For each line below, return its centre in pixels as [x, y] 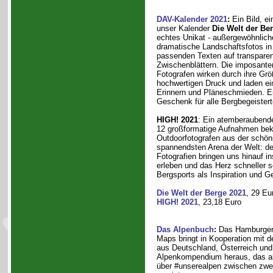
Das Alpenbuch [185, 229]
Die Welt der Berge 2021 [201, 193]
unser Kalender [184, 28]
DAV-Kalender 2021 [192, 19]
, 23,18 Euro [219, 202]
